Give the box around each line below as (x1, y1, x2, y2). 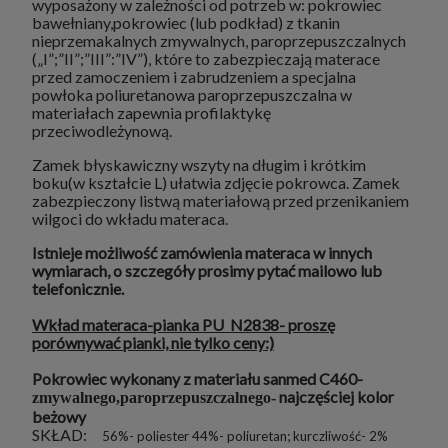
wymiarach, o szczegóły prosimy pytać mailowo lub (32, 261, 382, 281)
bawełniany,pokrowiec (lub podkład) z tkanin (32, 13, 340, 33)
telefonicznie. (32, 279, 124, 299)
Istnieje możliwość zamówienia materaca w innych (32, 243, 372, 263)
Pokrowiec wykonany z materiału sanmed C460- (32, 369, 363, 389)
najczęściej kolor (276, 387, 394, 407)
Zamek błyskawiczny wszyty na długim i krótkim (32, 155, 366, 175)
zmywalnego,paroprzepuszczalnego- (32, 389, 276, 407)
